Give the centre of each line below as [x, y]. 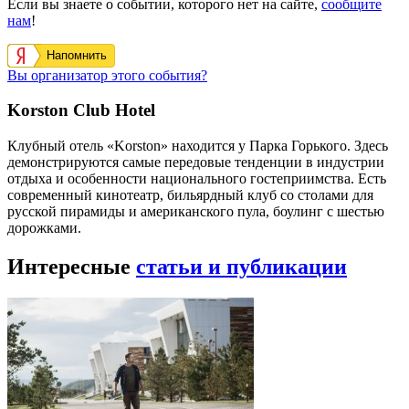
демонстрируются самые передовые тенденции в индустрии [196, 163]
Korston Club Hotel [81, 110]
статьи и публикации [241, 267]
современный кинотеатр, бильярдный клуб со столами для [190, 195]
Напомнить [77, 55]
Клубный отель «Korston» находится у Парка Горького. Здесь [198, 146]
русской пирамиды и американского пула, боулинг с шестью [196, 212]
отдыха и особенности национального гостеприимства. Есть [197, 179]
